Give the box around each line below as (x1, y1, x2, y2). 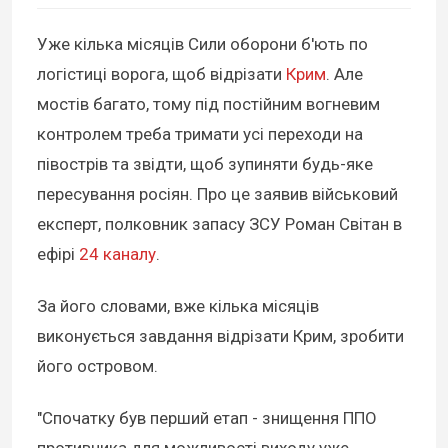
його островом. (37, 356, 158, 377)
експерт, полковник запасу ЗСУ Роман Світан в (37, 214, 402, 235)
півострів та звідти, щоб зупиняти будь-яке (37, 154, 373, 175)
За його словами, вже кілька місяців (37, 296, 319, 317)
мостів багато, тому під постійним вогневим (37, 94, 380, 115)
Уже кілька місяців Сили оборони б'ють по (37, 34, 368, 55)
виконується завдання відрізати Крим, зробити (37, 326, 404, 347)
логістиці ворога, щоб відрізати (37, 64, 286, 85)
